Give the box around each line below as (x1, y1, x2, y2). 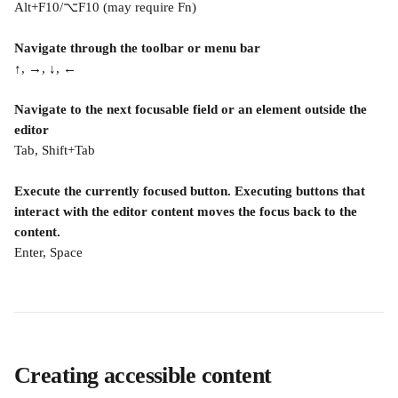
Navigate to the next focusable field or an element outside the (14, 102, 370, 116)
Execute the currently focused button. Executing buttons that (14, 184, 369, 198)
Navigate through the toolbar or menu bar (14, 41, 260, 55)
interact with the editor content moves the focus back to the (14, 204, 361, 219)
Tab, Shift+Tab (14, 143, 95, 157)
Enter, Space (14, 245, 83, 259)
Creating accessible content (14, 362, 272, 388)
